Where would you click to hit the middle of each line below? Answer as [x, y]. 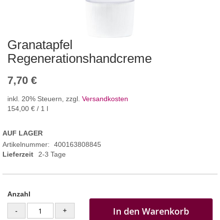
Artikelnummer [25, 145]
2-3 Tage [52, 154]
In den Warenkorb [151, 211]
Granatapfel [40, 45]
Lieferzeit [18, 154]
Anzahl [19, 194]
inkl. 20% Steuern [35, 99]
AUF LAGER [23, 133]
